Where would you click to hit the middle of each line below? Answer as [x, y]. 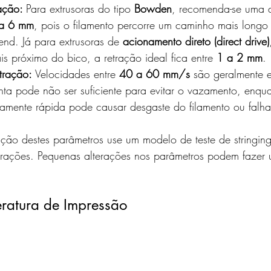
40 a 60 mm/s [155, 73]
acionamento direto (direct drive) [196, 41]
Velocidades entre [77, 73]
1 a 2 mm [240, 57]
